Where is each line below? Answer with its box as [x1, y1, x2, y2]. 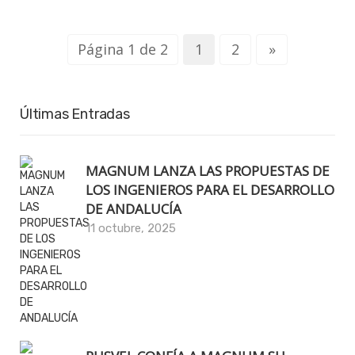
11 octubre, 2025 [86, 220, 176, 235]
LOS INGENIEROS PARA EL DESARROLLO [86, 180, 334, 199]
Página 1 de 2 [78, 39, 168, 59]
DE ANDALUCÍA [86, 199, 181, 218]
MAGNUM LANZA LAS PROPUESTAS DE [86, 161, 330, 180]
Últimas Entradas [20, 105, 130, 123]
